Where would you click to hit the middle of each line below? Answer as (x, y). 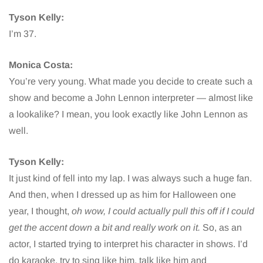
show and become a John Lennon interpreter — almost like (131, 98)
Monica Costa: (41, 65)
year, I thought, (40, 211)
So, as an (221, 228)
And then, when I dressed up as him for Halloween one (122, 195)
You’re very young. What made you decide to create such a (131, 82)
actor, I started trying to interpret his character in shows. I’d (128, 244)
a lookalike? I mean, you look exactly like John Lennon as (128, 114)
